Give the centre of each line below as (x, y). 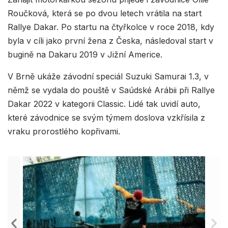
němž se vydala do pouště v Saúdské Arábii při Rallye (111, 90)
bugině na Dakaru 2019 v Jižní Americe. (85, 55)
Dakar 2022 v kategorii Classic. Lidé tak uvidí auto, (104, 104)
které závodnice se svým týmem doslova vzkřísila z (106, 118)
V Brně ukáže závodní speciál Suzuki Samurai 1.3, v (108, 77)
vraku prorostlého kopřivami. (64, 132)
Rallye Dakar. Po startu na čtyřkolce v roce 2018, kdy (111, 27)
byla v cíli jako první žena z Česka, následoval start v (110, 41)
